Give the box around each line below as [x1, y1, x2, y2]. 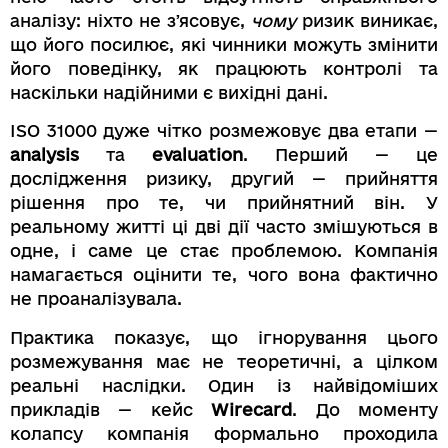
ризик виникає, [296, 10, 438, 30]
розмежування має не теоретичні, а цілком [10, 351, 438, 371]
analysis [10, 145, 79, 165]
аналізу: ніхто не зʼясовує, [10, 10, 251, 30]
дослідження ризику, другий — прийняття [10, 169, 438, 189]
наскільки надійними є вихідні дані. [10, 82, 328, 102]
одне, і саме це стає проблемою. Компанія [10, 241, 438, 261]
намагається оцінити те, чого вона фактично [10, 265, 438, 285]
